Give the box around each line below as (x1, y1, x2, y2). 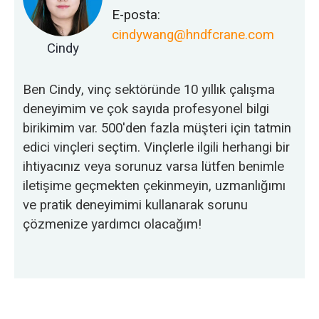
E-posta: (111, 5, 160, 26)
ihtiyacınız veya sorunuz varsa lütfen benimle (23, 157, 285, 177)
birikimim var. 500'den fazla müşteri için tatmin (23, 118, 292, 139)
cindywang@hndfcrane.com (111, 25, 274, 46)
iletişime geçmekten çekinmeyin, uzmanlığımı (23, 176, 286, 197)
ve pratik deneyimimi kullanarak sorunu (23, 195, 249, 216)
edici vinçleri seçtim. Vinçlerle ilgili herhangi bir (23, 137, 291, 158)
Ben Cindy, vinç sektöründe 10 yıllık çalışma (23, 80, 276, 100)
